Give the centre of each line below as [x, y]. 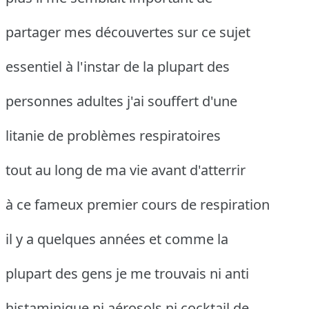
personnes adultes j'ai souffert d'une [121, 101]
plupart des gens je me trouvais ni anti [127, 274]
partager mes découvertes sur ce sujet [128, 32]
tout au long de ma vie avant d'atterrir [126, 170]
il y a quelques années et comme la [117, 239]
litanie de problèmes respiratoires [113, 136]
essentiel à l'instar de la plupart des [118, 67]
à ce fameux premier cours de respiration [138, 205]
